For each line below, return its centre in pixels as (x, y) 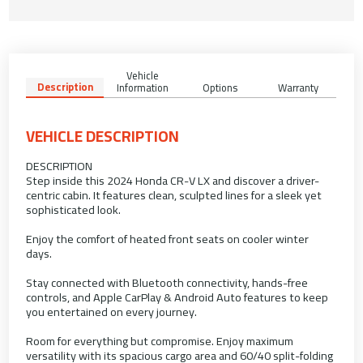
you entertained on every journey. (112, 312)
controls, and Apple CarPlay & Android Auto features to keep (177, 297)
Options (220, 88)
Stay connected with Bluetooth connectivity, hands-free (167, 283)
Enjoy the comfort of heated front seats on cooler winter (168, 239)
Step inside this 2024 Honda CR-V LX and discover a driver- (173, 181)
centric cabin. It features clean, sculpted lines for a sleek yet (174, 195)
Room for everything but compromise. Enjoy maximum (160, 341)
